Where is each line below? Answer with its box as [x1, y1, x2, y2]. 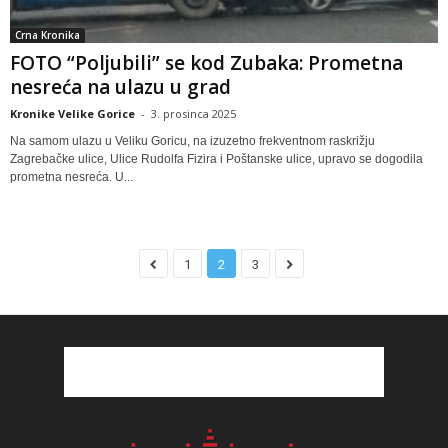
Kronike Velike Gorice [10, 105, 135, 121]
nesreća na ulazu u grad [10, 73, 231, 100]
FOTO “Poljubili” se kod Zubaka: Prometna [10, 49, 403, 76]
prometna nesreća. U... [10, 169, 133, 184]
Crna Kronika [15, 27, 80, 42]
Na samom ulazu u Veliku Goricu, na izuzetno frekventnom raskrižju [10, 133, 375, 148]
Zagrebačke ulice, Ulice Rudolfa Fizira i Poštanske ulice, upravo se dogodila [10, 151, 423, 166]
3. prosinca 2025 [151, 105, 236, 121]
